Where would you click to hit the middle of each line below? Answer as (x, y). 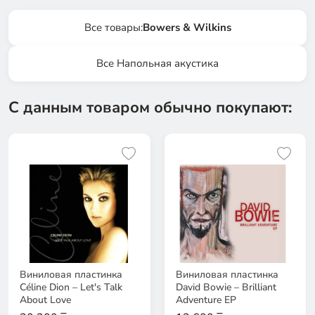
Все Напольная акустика (157, 64)
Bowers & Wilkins (187, 28)
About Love (45, 300)
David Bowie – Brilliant (226, 288)
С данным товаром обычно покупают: (150, 108)
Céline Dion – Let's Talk (71, 288)
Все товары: (113, 28)
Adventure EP (206, 300)
